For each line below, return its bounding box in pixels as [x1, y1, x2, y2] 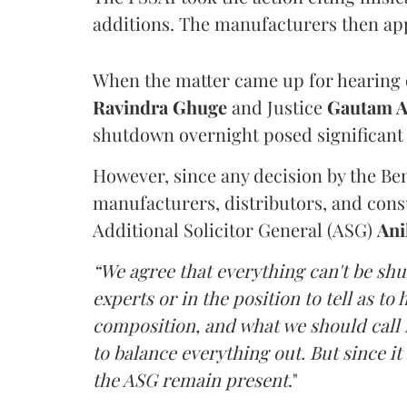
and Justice [227, 94, 327, 119]
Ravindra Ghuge [93, 94, 227, 119]
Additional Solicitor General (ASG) [93, 217, 377, 242]
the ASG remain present [93, 367, 288, 392]
